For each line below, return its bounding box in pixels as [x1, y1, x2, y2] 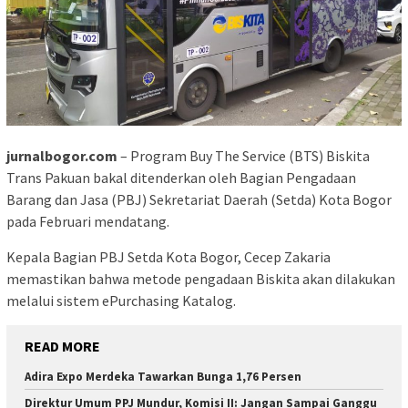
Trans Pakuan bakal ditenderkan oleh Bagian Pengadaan [6, 168, 356, 187]
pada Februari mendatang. [6, 211, 169, 230]
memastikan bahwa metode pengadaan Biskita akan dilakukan [6, 269, 395, 288]
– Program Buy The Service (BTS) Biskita [120, 146, 370, 165]
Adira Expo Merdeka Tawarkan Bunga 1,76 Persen [25, 368, 301, 384]
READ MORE [25, 336, 100, 355]
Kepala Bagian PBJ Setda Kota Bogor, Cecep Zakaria [6, 247, 331, 266]
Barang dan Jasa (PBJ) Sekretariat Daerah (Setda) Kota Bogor [6, 189, 392, 209]
